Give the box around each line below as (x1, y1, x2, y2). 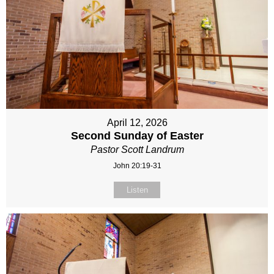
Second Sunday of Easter (70, 130, 204, 143)
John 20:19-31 (113, 161, 161, 171)
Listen (126, 185, 148, 195)
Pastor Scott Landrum (90, 144, 184, 155)
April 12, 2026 (106, 117, 168, 128)
